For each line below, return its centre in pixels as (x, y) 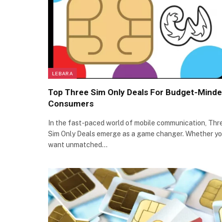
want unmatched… (78, 145)
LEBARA (62, 74)
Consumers (72, 104)
